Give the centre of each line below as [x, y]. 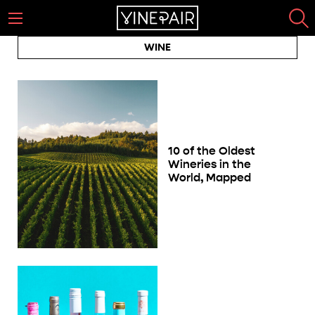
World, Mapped [210, 177]
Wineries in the [210, 164]
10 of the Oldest [212, 150]
